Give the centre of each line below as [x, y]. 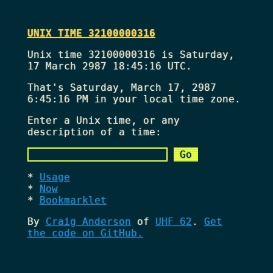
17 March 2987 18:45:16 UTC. [109, 66]
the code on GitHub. [85, 233]
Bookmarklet [73, 200]
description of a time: [94, 132]
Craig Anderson [88, 221]
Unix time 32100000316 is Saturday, [131, 54]
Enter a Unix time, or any [103, 120]
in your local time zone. [164, 99]
